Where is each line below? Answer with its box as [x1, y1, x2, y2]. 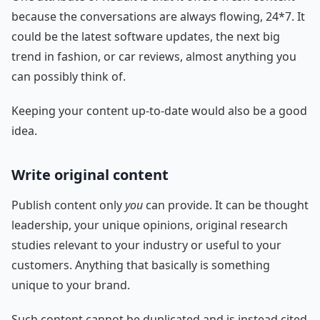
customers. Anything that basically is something [11, 256, 270, 273]
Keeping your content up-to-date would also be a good [11, 102, 307, 119]
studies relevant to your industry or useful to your [11, 236, 281, 253]
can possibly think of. [11, 68, 126, 84]
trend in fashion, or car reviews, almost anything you [11, 48, 296, 64]
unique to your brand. [11, 276, 130, 293]
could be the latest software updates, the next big [11, 28, 280, 44]
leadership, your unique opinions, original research [11, 216, 288, 233]
